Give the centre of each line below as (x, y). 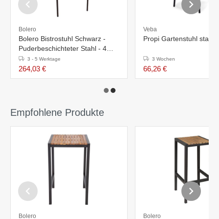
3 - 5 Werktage (44, 59)
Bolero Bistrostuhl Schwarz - (62, 38)
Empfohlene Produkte (57, 112)
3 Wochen (164, 59)
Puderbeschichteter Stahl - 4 (63, 48)
